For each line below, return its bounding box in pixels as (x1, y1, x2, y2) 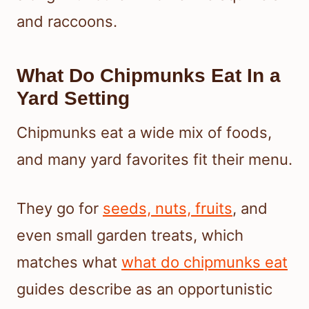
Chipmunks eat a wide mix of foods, (17, 123, 272, 141)
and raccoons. (17, 12, 117, 30)
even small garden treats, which (17, 226, 243, 244)
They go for (17, 199, 103, 217)
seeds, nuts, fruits (103, 199, 232, 217)
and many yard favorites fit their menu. (17, 150, 292, 168)
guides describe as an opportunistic (17, 279, 272, 298)
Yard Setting (17, 87, 130, 109)
